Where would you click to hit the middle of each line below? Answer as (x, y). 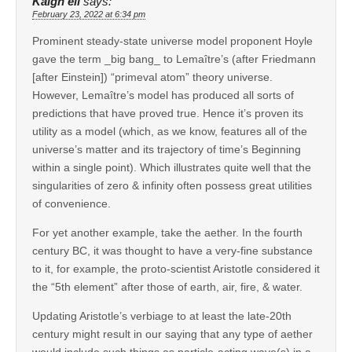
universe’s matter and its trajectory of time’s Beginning (167, 149)
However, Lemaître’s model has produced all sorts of (163, 95)
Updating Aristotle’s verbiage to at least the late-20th (162, 315)
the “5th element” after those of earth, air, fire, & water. (167, 286)
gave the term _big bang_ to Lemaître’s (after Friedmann (174, 59)
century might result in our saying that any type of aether (172, 334)
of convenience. (71, 203)
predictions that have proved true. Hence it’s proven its (168, 113)
